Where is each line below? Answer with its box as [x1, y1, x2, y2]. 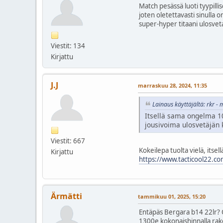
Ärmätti [51, 190, 82, 202]
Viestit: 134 [51, 41, 85, 50]
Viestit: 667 [51, 136, 85, 145]
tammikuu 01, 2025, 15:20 [138, 192, 206, 200]
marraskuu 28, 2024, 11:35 [138, 81, 207, 89]
